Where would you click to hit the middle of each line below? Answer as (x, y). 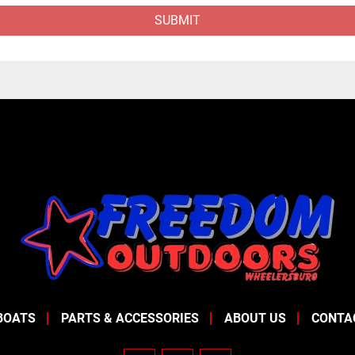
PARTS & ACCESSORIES (130, 319)
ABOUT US (255, 319)
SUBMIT (177, 20)
